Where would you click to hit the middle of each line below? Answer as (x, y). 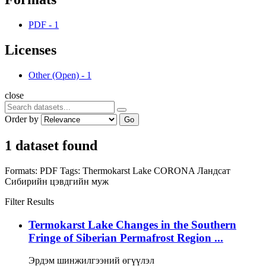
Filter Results (29, 201)
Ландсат (214, 170)
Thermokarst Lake (118, 170)
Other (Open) (54, 75)
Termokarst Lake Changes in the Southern (132, 224)
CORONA (175, 170)
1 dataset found (51, 145)
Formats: (21, 170)
